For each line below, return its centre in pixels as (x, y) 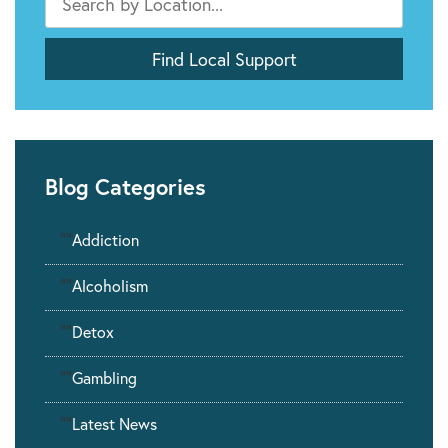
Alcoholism (110, 286)
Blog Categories (125, 187)
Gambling (104, 378)
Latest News (114, 424)
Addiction (105, 240)
